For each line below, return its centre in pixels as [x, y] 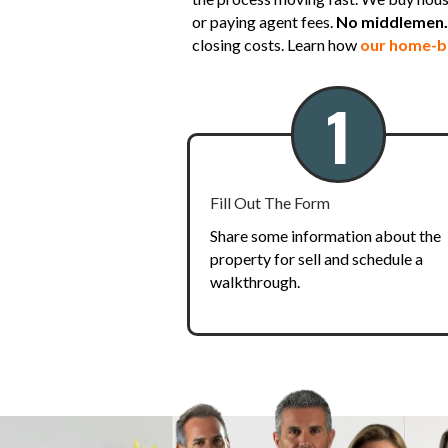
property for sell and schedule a [316, 258]
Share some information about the [325, 235]
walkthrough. [255, 281]
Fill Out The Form [270, 202]
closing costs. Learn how [276, 44]
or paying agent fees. [262, 21]
